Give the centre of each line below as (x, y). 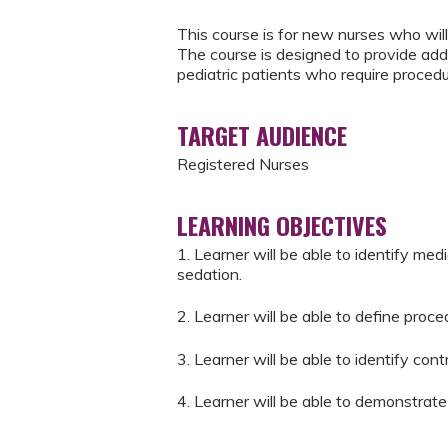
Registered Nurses (243, 164)
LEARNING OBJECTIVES (282, 225)
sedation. (209, 274)
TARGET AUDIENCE (262, 135)
